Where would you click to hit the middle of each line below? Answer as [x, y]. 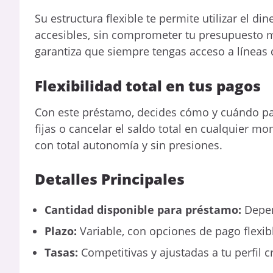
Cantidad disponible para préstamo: [143, 210]
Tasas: [61, 253]
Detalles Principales [110, 179]
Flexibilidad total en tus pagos [148, 85]
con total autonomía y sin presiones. [129, 145]
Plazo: [61, 231]
